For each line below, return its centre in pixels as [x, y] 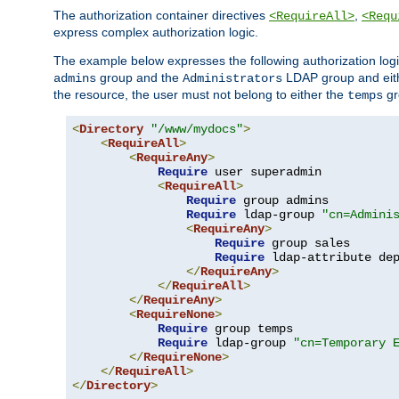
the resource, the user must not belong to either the [200, 94]
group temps [250, 328]
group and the [139, 77]
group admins [282, 200]
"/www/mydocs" [197, 129]
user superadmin [265, 171]
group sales [307, 243]
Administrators [232, 78]
